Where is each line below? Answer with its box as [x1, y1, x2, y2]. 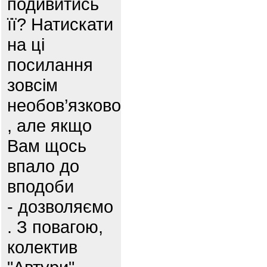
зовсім [7, 75, 58, 95]
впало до [7, 156, 79, 176]
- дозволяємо [7, 197, 113, 216]
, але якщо [7, 116, 92, 135]
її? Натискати [7, 14, 113, 34]
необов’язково [7, 95, 121, 115]
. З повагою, [7, 217, 103, 237]
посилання [7, 55, 93, 74]
